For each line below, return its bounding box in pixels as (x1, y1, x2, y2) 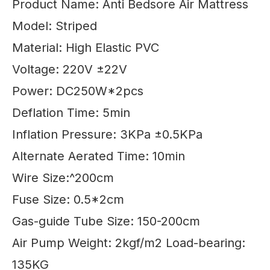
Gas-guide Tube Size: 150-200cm (12, 214, 200, 228)
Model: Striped (12, 19, 97, 33)
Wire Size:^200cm (12, 171, 114, 185)
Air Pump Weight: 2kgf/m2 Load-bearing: (12, 236, 245, 250)
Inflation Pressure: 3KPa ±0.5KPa (12, 127, 202, 142)
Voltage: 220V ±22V (12, 62, 127, 77)
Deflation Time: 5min (12, 105, 130, 120)
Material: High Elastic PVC (12, 40, 159, 55)
